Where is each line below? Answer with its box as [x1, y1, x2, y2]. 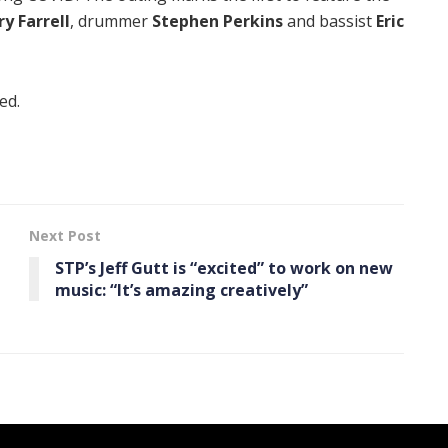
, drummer [70, 9, 152, 32]
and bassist [283, 9, 376, 32]
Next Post [29, 225, 101, 245]
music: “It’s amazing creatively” [55, 278, 308, 301]
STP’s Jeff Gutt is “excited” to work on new [55, 256, 393, 279]
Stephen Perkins [152, 9, 283, 32]
